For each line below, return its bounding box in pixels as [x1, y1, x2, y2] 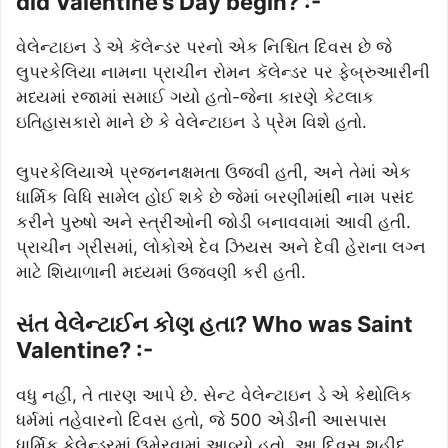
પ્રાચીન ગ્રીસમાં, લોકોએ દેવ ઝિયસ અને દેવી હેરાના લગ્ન [16, 237, 426, 258]
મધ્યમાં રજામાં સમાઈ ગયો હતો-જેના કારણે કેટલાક [16, 86, 374, 107]
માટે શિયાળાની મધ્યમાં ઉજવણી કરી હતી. [16, 262, 306, 283]
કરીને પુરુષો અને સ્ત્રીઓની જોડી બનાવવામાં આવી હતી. [16, 212, 411, 233]
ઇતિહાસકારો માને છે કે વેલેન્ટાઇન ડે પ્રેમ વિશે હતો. [16, 111, 367, 132]
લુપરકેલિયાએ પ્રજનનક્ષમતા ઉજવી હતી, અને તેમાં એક [16, 162, 411, 183]
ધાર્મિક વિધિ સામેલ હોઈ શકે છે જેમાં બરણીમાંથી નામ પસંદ [16, 187, 415, 208]
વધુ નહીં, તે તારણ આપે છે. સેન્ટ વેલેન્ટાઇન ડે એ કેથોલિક [16, 384, 412, 405]
